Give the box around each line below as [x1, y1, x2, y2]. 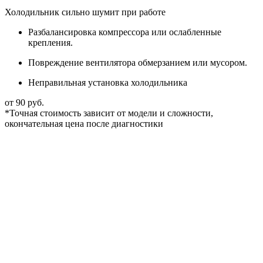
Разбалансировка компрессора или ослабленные [28, 27, 221, 38]
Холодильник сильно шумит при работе [5, 7, 166, 18]
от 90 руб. [5, 97, 44, 108]
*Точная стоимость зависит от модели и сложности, [5, 108, 213, 119]
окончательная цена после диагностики [5, 119, 163, 129]
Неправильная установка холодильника [28, 77, 187, 88]
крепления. [28, 38, 73, 48]
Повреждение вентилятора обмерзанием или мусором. [28, 58, 247, 68]
